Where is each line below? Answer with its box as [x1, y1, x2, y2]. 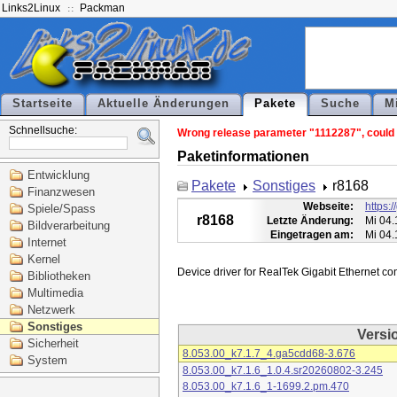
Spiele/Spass [27, 202, 96, 215]
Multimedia [27, 286, 83, 300]
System [27, 354, 67, 367]
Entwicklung [27, 168, 90, 182]
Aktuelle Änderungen [97, 97, 230, 110]
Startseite [12, 97, 73, 110]
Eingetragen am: [270, 229, 354, 242]
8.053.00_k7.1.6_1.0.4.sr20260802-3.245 [183, 364, 383, 378]
